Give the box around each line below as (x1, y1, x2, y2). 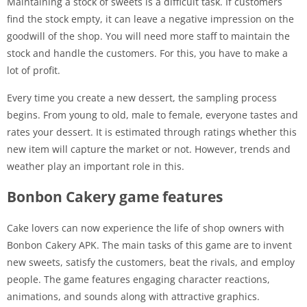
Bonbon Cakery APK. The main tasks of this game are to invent (7, 238, 292, 251)
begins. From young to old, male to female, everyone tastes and (7, 108, 298, 121)
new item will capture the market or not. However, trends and (7, 142, 291, 156)
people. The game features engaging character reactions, (7, 272, 270, 286)
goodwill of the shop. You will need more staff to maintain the (7, 29, 290, 42)
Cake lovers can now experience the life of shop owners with (7, 221, 284, 234)
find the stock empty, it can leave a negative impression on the (7, 12, 294, 25)
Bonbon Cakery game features (7, 186, 223, 206)
